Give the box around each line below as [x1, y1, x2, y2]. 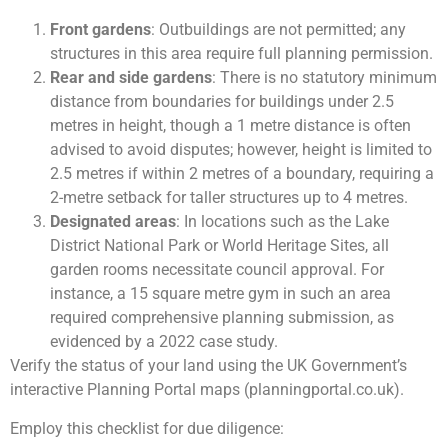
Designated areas [50, 212, 176, 232]
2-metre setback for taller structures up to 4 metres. [50, 188, 408, 208]
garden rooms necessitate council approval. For [50, 260, 384, 280]
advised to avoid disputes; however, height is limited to [50, 140, 432, 160]
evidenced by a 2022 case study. [50, 332, 278, 352]
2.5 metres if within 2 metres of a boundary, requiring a [50, 164, 434, 184]
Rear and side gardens [50, 68, 212, 88]
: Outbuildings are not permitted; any [151, 20, 406, 40]
